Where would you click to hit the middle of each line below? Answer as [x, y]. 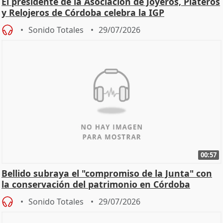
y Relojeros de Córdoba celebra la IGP [83, 13]
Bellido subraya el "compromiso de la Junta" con [107, 173]
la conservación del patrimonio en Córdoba [96, 184]
